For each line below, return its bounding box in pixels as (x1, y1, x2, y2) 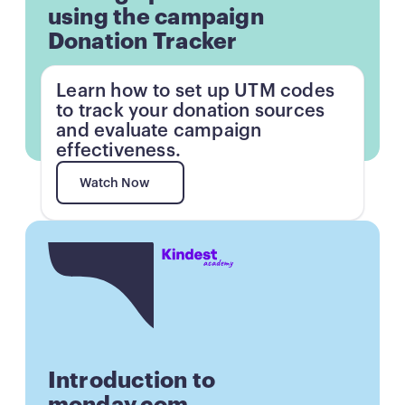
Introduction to (47, 369, 216, 392)
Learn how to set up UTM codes (56, 81, 335, 100)
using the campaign (47, 5, 264, 29)
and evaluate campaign (56, 121, 262, 140)
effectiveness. (56, 141, 181, 160)
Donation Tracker (47, 30, 238, 53)
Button (47, 245, 88, 259)
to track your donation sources (56, 101, 325, 120)
